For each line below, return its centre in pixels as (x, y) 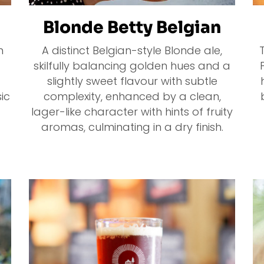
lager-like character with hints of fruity (132, 112)
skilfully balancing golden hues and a (132, 66)
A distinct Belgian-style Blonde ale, (132, 51)
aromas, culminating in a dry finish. (132, 127)
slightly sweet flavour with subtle (132, 81)
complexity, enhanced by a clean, (132, 97)
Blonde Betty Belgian (132, 28)
